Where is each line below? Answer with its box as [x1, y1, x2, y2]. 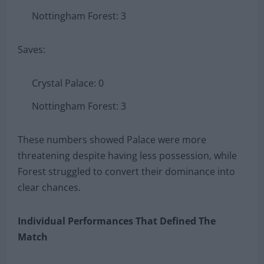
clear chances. [18, 180, 81, 194]
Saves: [18, 42, 45, 56]
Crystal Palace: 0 [32, 76, 104, 90]
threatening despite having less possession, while [18, 148, 237, 162]
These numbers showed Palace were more [18, 133, 206, 146]
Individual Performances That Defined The [18, 214, 216, 227]
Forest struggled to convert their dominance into [18, 164, 235, 178]
